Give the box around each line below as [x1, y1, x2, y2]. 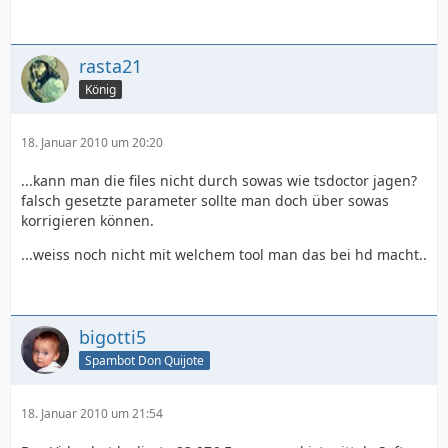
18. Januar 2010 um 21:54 [21, 405, 163, 422]
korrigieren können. [21, 211, 154, 230]
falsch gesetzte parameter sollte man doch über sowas [21, 191, 389, 210]
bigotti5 [79, 325, 146, 349]
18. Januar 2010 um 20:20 [21, 134, 163, 151]
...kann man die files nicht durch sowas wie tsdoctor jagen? [21, 171, 417, 190]
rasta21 [79, 54, 142, 78]
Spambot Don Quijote [85, 351, 204, 369]
